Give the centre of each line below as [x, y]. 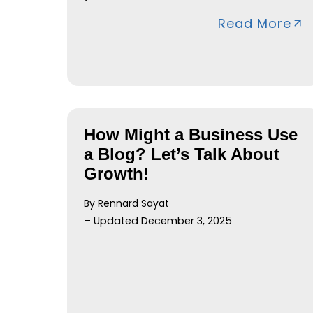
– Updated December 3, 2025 [158, 220]
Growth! [116, 173]
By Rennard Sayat [126, 203]
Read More [254, 23]
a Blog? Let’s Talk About [182, 154]
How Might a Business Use [191, 134]
